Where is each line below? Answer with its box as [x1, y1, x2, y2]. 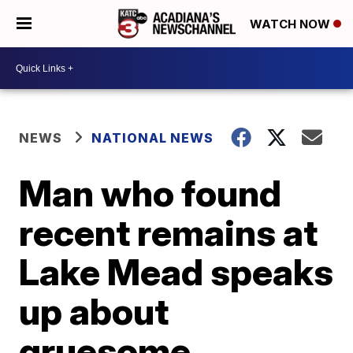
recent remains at [19, 210, 318, 255]
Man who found [19, 171, 282, 215]
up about [19, 289, 169, 333]
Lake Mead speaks [19, 250, 334, 294]
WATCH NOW [250, 17, 333, 32]
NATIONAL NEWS [91, 130, 214, 146]
